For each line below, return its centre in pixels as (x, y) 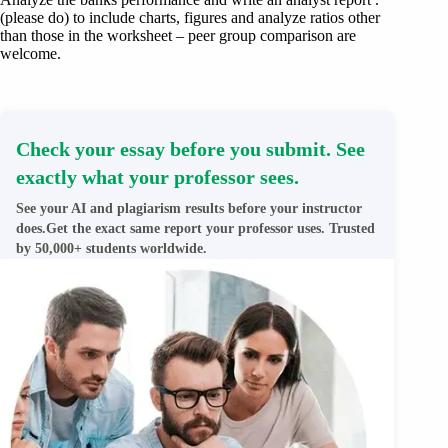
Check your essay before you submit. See (190, 148)
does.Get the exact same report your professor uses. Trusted (195, 228)
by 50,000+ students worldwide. (111, 248)
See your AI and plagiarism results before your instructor (189, 208)
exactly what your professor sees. (157, 176)
